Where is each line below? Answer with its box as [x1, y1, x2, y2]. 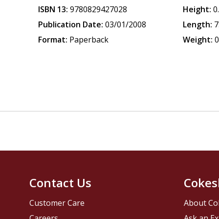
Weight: [183, 34, 213, 45]
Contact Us [29, 175, 92, 191]
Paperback [69, 34, 109, 45]
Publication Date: [38, 19, 104, 30]
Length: [183, 19, 213, 30]
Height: [183, 4, 212, 15]
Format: [38, 34, 68, 45]
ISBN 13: [38, 4, 68, 15]
